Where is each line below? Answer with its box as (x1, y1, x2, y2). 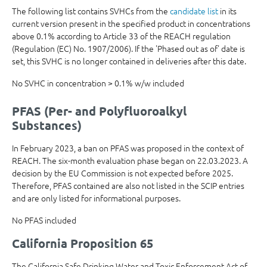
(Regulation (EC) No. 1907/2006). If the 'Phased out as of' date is (12, 42, 245, 54)
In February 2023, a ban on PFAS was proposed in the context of (12, 142, 244, 154)
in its (218, 5, 237, 17)
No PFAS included (12, 214, 76, 226)
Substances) (12, 117, 82, 133)
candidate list (170, 5, 218, 17)
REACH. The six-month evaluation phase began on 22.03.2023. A (12, 154, 248, 166)
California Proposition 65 (12, 235, 153, 251)
